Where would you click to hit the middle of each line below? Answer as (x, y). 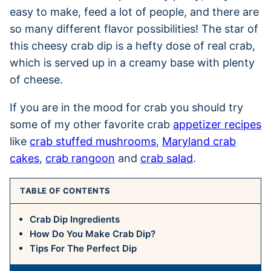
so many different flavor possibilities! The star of (134, 28)
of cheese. (36, 79)
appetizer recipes (217, 124)
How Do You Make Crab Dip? (93, 233)
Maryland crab (199, 141)
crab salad (167, 158)
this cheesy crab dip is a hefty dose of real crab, (132, 45)
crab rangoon (80, 158)
